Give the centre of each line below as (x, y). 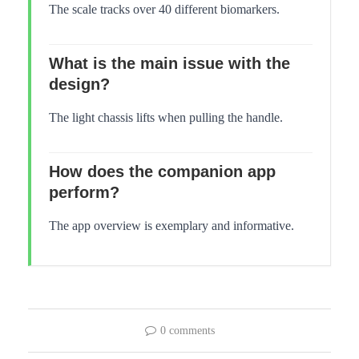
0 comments (187, 330)
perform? (84, 192)
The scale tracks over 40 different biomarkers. (164, 9)
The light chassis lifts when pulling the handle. (166, 117)
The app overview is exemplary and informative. (171, 225)
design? (79, 84)
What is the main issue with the (169, 63)
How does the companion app (162, 171)
